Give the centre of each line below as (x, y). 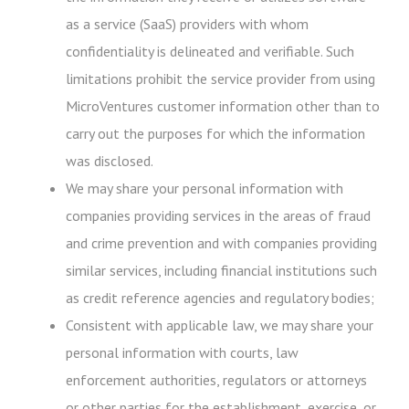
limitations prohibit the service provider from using (220, 79)
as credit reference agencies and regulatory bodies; (220, 298)
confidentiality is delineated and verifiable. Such (210, 51)
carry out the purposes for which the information (215, 133)
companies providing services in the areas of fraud (218, 215)
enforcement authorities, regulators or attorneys (216, 380)
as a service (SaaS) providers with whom (187, 24)
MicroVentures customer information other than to (223, 106)
